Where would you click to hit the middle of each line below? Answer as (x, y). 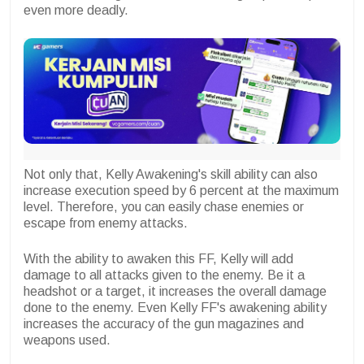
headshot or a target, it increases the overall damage (175, 292)
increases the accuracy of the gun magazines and (164, 324)
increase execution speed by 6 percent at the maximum (181, 191)
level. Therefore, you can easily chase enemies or (164, 207)
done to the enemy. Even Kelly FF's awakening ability (175, 308)
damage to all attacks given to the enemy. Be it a (164, 275)
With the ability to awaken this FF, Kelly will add (158, 259)
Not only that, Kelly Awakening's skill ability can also (171, 175)
